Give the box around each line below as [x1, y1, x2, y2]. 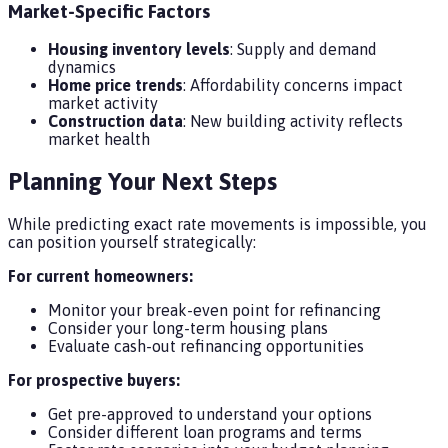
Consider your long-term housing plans [48, 319, 328, 338]
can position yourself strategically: [8, 233, 256, 252]
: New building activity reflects [183, 112, 403, 131]
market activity [48, 94, 158, 113]
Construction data [48, 112, 183, 131]
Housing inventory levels [48, 40, 230, 59]
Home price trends [48, 76, 183, 95]
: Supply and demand [230, 40, 377, 59]
